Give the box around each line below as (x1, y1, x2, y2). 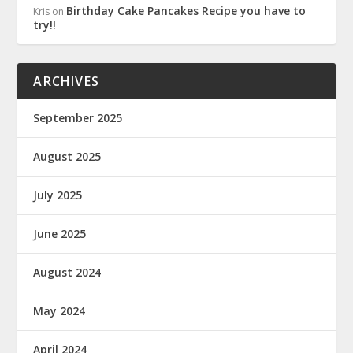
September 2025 (33, 110, 123, 125)
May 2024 (33, 303, 86, 318)
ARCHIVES (33, 72, 100, 90)
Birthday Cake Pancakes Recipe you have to (66, 2, 307, 18)
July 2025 (33, 187, 83, 203)
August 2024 (33, 264, 102, 280)
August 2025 (33, 148, 102, 164)
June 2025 (33, 225, 87, 241)
